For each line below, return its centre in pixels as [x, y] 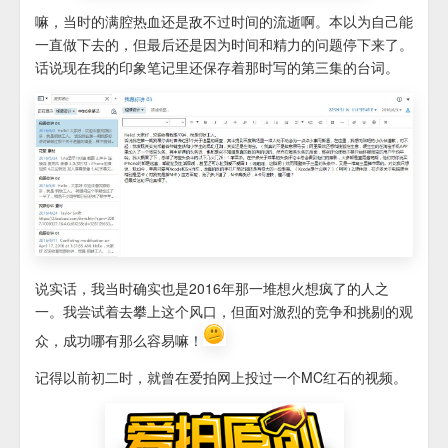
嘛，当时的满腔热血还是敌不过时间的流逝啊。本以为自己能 [224, 20]
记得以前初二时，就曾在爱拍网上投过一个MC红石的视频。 [221, 377]
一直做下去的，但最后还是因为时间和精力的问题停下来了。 [224, 43]
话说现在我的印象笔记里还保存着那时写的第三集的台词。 [217, 66]
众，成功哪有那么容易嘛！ [119, 340]
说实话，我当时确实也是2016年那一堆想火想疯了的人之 [212, 288]
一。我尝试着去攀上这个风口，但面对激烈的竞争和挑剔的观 [224, 311]
